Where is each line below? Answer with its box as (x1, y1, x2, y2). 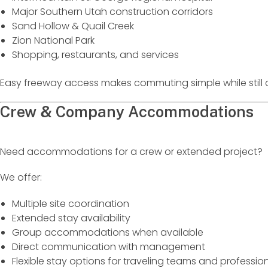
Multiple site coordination (12, 196, 129, 211)
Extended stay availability (12, 211, 130, 225)
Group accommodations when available (12, 225, 203, 239)
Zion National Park (12, 33, 95, 48)
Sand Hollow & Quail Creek (12, 19, 134, 33)
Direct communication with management (12, 239, 205, 254)
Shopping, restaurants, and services (12, 48, 179, 62)
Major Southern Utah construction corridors (12, 5, 213, 19)
